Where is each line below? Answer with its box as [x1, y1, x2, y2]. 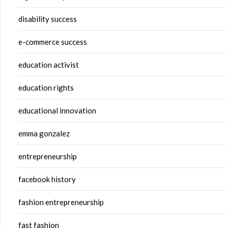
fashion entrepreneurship [18, 197, 104, 207]
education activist [18, 60, 79, 70]
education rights [18, 83, 74, 93]
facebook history [18, 175, 76, 184]
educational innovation [18, 106, 96, 116]
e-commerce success [18, 37, 87, 47]
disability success [18, 14, 77, 24]
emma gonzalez [18, 129, 70, 138]
